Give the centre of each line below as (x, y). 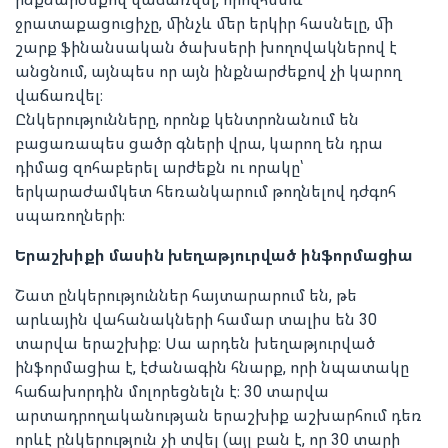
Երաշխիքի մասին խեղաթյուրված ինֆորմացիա (214, 255)
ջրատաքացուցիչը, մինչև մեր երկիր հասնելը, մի (204, 23)
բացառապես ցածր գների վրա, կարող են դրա (199, 143)
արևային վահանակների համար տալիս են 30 (196, 319)
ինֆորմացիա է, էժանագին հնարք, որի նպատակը (212, 367)
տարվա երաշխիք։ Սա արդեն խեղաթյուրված (195, 343)
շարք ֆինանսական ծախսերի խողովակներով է (206, 47)
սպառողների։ (70, 215)
